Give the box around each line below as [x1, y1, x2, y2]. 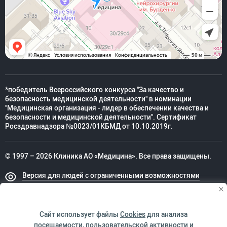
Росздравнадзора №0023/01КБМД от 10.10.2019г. [5, 121, 173, 131]
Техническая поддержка [5, 198, 86, 208]
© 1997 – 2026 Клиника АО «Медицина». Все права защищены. [5, 151, 211, 161]
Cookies [120, 210, 145, 219]
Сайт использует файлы [40, 210, 120, 219]
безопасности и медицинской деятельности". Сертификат [5, 112, 197, 122]
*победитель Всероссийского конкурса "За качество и [5, 85, 184, 94]
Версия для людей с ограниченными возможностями [22, 170, 200, 180]
